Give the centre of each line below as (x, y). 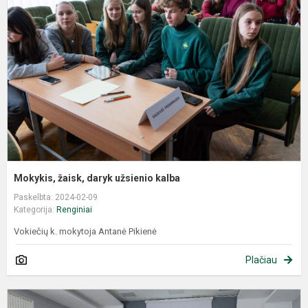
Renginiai (74, 210)
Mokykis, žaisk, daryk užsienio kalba (98, 178)
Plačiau (261, 260)
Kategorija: (35, 210)
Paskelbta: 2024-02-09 (56, 198)
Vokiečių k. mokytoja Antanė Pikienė (86, 232)
